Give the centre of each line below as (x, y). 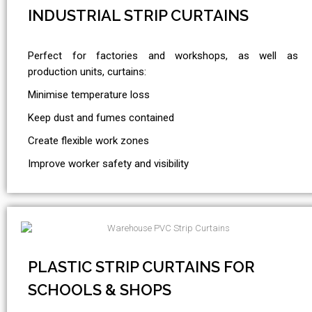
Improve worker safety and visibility (108, 164)
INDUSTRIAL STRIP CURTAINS (138, 16)
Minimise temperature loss (89, 95)
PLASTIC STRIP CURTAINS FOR (141, 267)
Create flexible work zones (88, 141)
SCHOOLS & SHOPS (100, 290)
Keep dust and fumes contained (101, 118)
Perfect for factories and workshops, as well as (163, 56)
